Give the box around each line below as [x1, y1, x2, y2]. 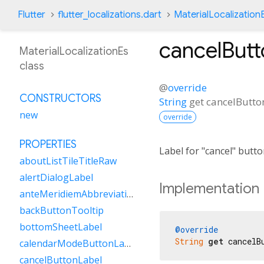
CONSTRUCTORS [19, 92, 101, 105]
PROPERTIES [19, 138, 77, 151]
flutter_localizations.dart [58, 9, 161, 21]
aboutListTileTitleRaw [19, 154, 117, 167]
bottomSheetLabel [19, 220, 102, 233]
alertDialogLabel [19, 171, 93, 184]
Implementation [159, 179, 259, 197]
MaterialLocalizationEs [19, 45, 128, 58]
